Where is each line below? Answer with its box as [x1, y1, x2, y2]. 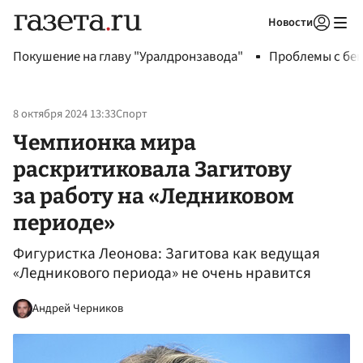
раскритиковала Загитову [13, 156, 292, 182]
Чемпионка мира [13, 129, 196, 156]
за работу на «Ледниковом [13, 182, 294, 209]
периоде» [13, 209, 115, 236]
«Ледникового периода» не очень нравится [13, 262, 311, 285]
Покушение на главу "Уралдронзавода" [13, 47, 243, 66]
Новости [268, 14, 313, 31]
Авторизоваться [217, 36, 293, 50]
